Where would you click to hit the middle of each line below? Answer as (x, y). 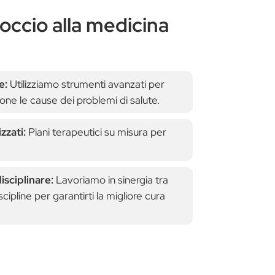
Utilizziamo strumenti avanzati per (87, 84)
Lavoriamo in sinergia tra (110, 180)
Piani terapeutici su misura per (96, 132)
